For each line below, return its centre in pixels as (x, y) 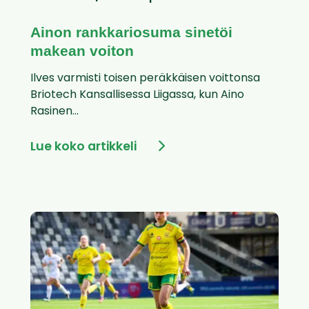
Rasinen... (54, 112)
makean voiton (82, 51)
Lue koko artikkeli (83, 148)
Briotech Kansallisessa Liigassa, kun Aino (137, 96)
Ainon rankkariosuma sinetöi (131, 32)
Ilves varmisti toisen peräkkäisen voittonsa (145, 79)
